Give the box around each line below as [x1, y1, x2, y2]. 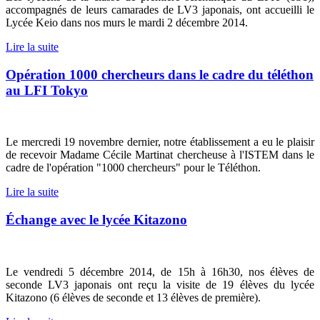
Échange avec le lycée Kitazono [6, 212, 187, 228]
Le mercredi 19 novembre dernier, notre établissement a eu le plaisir [6, 136, 314, 149]
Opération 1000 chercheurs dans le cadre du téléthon [6, 66, 314, 82]
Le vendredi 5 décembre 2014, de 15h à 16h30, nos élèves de [6, 265, 314, 278]
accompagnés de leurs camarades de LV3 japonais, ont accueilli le [6, 3, 314, 16]
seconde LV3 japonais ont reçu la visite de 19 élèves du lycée [6, 278, 314, 291]
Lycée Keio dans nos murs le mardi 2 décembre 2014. [6, 16, 248, 29]
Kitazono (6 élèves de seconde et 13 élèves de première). [6, 291, 261, 304]
